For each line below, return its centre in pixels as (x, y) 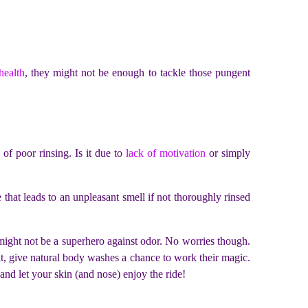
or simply (228, 153)
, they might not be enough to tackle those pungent (137, 72)
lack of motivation (165, 153)
